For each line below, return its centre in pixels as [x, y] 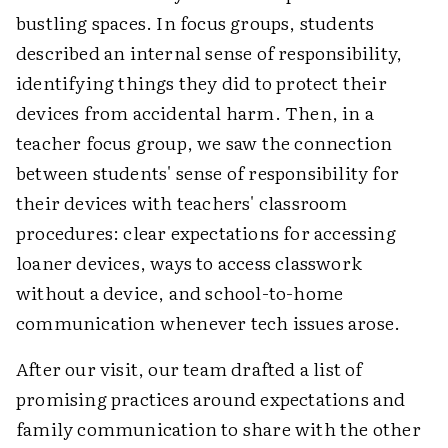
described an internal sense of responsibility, [209, 53]
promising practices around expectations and [211, 399]
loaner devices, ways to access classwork [189, 263]
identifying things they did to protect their [201, 83]
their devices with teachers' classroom [182, 203]
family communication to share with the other [218, 429]
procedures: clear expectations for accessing [206, 233]
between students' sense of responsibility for [208, 173]
